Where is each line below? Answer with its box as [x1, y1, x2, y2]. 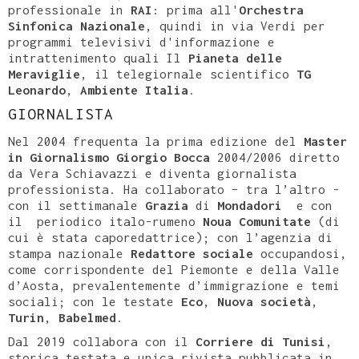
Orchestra [239, 2, 304, 17]
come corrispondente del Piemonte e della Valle [8, 262, 340, 276]
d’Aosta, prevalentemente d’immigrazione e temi [8, 278, 340, 292]
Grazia [138, 198, 196, 212]
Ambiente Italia [80, 83, 188, 97]
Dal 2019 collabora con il [8, 334, 196, 349]
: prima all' [152, 2, 239, 17]
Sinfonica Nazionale [8, 18, 145, 33]
